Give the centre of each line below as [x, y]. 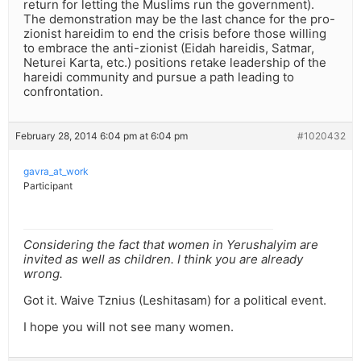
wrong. [43, 274]
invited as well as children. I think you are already [163, 259]
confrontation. [63, 92]
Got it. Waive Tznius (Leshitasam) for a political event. [175, 301]
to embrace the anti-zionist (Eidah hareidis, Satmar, [169, 48]
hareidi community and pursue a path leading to [159, 77]
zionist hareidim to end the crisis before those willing [175, 34]
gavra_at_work [56, 172]
